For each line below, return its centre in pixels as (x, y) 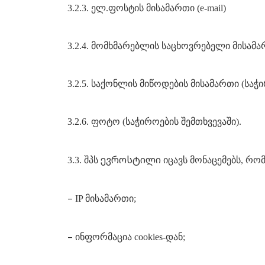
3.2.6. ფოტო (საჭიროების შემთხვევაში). (154, 122)
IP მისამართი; (106, 198)
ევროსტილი (131, 160)
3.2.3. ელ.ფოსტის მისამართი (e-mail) (147, 8)
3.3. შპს (84, 160)
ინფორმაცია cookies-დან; (130, 237)
